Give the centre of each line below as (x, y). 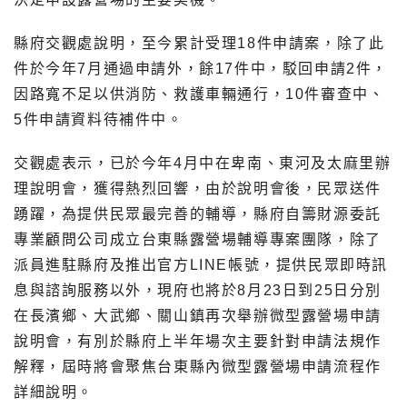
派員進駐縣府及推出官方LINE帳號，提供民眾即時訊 (201, 265)
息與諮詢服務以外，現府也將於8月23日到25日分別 (198, 291)
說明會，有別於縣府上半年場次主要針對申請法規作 (198, 342)
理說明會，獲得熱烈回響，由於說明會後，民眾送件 (198, 189)
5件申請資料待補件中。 (99, 120)
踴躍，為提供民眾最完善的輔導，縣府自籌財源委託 (198, 214)
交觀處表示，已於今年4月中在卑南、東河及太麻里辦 (203, 164)
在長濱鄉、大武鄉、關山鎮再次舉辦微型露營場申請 (198, 316)
